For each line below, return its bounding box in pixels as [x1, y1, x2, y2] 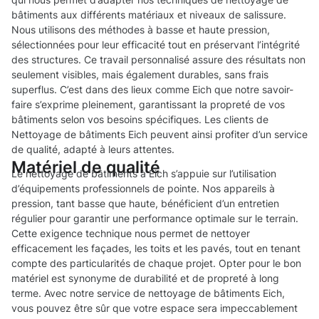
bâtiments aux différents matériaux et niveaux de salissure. [11, 9, 286, 21]
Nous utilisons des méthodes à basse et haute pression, [11, 23, 270, 36]
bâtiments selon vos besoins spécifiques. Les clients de [11, 113, 268, 126]
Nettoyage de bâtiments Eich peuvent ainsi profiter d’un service [11, 128, 308, 141]
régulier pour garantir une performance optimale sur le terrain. [11, 212, 298, 225]
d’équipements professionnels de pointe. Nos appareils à [11, 182, 275, 195]
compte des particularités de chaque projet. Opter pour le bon [11, 257, 301, 270]
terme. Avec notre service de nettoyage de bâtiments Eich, [11, 287, 285, 300]
